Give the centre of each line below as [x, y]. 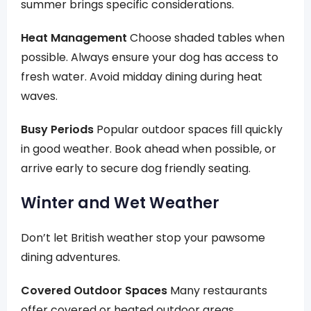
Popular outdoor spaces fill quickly [188, 129]
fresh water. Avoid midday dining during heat [142, 77]
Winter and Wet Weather [120, 203]
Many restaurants [217, 291]
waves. [39, 96]
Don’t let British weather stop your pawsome [143, 238]
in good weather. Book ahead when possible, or [149, 149]
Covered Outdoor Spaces [94, 291]
